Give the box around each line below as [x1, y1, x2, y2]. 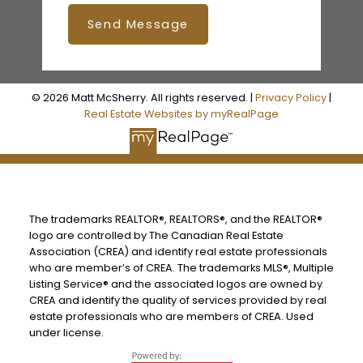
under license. [28, 326, 104, 340]
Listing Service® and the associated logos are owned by [28, 277, 322, 292]
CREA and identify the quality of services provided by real [28, 293, 327, 308]
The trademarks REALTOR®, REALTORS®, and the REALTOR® [28, 212, 322, 227]
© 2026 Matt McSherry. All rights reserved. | [32, 90, 255, 105]
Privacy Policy [255, 90, 327, 105]
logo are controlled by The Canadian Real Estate [28, 228, 284, 243]
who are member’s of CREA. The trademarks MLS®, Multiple [28, 261, 334, 275]
